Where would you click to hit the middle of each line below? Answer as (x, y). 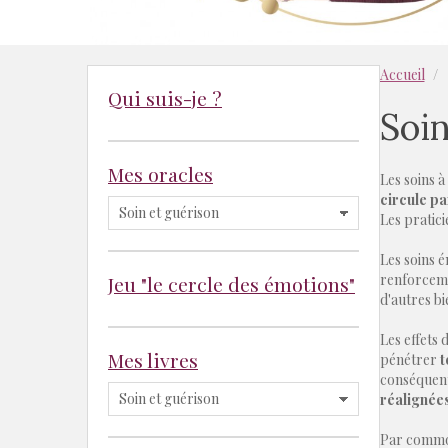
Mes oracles (160, 174)
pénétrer (408, 360)
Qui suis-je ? (165, 98)
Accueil (402, 75)
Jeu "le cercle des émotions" (231, 284)
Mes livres (153, 360)
